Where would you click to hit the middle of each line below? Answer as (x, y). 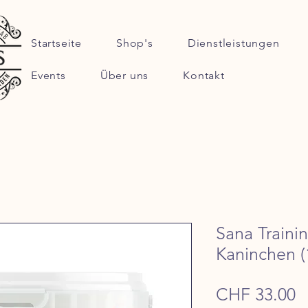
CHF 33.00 (256, 294)
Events (48, 75)
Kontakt (204, 75)
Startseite (56, 43)
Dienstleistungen (233, 43)
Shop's (135, 43)
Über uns (124, 75)
